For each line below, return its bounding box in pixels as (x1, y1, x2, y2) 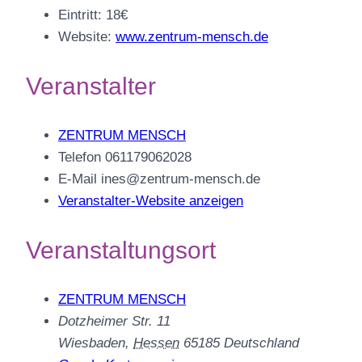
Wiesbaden (58, 335, 125, 351)
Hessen (133, 335, 179, 351)
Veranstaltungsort (26, 237, 216, 264)
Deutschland (224, 335, 299, 351)
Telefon (58, 149, 105, 166)
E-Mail (58, 171, 101, 187)
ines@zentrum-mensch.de (101, 171, 260, 187)
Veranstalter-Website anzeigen (58, 193, 243, 209)
